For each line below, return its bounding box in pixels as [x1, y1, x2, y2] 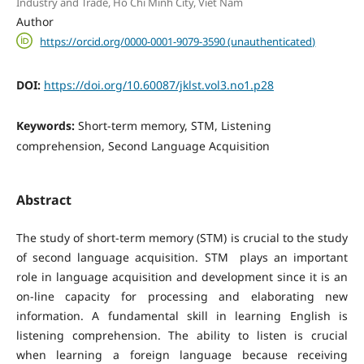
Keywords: [15, 118, 78, 134]
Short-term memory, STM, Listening [77, 118, 271, 134]
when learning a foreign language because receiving [15, 346, 349, 362]
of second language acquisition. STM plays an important [15, 249, 349, 265]
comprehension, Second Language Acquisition [15, 138, 270, 154]
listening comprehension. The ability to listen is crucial [15, 327, 349, 343]
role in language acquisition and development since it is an [15, 268, 349, 284]
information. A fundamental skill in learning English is [15, 307, 349, 323]
